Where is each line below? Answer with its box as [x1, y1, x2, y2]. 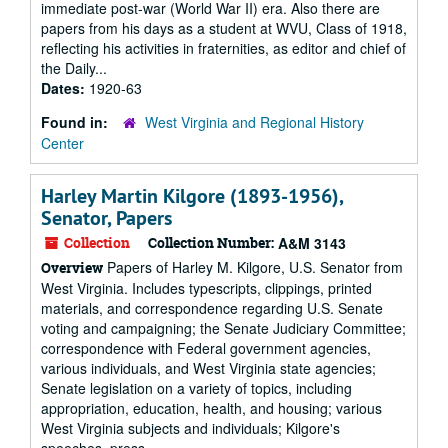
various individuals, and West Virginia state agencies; [41, 358, 376, 378]
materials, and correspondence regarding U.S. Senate [41, 298, 383, 318]
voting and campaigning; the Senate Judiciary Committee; [41, 318, 406, 338]
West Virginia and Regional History [145, 112, 364, 132]
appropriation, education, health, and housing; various [41, 398, 382, 418]
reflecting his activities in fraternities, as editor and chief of [41, 38, 406, 58]
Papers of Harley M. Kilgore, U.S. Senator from [103, 257, 403, 277]
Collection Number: [148, 233, 274, 252]
